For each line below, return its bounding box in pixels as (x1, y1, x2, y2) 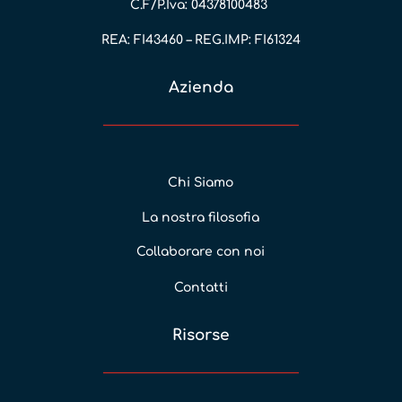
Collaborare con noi (136, 245, 266, 259)
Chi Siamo (168, 176, 234, 190)
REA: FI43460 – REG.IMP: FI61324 (100, 33, 301, 48)
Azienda (168, 79, 233, 97)
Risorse (171, 327, 230, 345)
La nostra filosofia (142, 211, 260, 225)
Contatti (173, 281, 228, 295)
